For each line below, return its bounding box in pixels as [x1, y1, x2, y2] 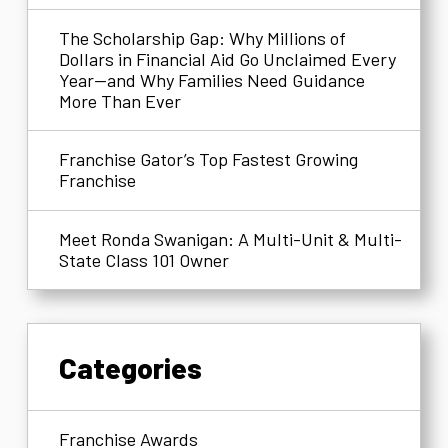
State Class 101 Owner [59, 248, 230, 271]
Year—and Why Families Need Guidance [59, 68, 366, 91]
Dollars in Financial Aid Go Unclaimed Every [59, 47, 397, 70]
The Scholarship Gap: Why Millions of [59, 26, 347, 49]
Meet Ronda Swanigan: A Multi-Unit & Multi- [59, 227, 403, 250]
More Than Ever [59, 89, 182, 112]
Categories [59, 349, 203, 385]
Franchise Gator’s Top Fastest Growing [59, 148, 359, 171]
